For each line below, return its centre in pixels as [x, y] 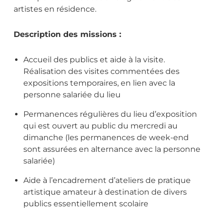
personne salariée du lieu [72, 95]
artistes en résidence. [55, 9]
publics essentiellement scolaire [86, 204]
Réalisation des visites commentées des [101, 72]
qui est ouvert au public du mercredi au [100, 126]
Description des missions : [67, 35]
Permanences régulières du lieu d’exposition [110, 114]
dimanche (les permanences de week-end [106, 138]
